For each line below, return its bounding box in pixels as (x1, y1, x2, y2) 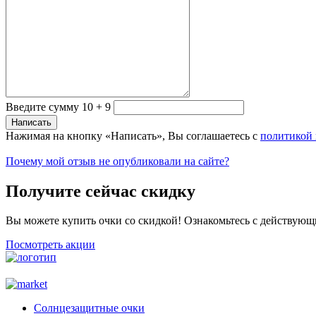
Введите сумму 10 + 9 (6, 100, 111, 113)
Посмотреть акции (6, 238, 95, 251)
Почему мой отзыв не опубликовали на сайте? (6, 154, 229, 167)
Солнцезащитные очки (34, 302, 145, 315)
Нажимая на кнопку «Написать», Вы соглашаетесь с (6, 129, 260, 142)
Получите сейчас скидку (6, 181, 195, 200)
